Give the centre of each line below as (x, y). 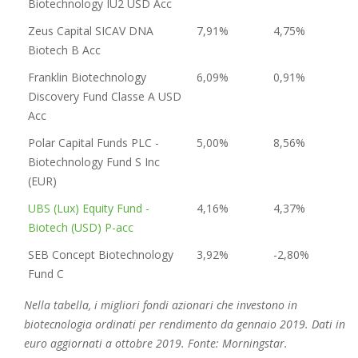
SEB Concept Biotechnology (101, 254)
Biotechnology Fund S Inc (94, 161)
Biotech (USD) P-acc (81, 227)
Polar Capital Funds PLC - (93, 142)
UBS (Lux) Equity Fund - (89, 208)
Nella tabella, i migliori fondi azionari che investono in (161, 304)
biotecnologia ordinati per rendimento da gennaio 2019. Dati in (185, 324)
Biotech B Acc (64, 50)
